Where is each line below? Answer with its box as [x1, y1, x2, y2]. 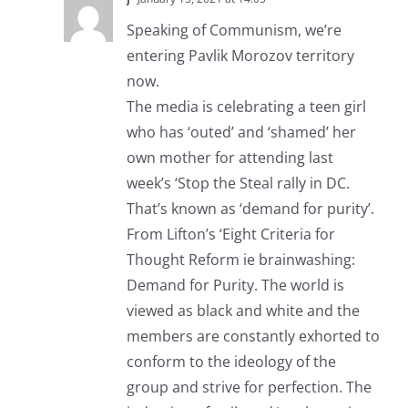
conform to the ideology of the [126, 352, 336, 372]
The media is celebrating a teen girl [126, 97, 366, 117]
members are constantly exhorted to [126, 326, 380, 347]
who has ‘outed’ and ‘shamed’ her [126, 122, 356, 143]
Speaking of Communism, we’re [126, 20, 342, 41]
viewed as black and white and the [126, 301, 360, 321]
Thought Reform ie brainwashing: [126, 250, 355, 270]
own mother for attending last [126, 148, 333, 168]
